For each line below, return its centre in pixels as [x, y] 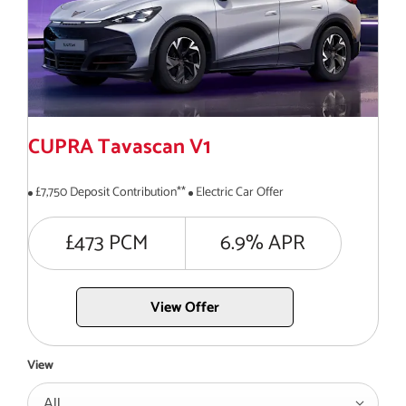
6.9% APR [263, 244]
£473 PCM [107, 244]
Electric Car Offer [240, 193]
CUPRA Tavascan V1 [119, 148]
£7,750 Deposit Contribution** [111, 193]
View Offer [185, 308]
